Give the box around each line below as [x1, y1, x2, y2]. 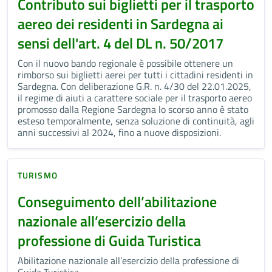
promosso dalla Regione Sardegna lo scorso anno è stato [18, 102, 248, 117]
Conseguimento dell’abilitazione [18, 191, 217, 213]
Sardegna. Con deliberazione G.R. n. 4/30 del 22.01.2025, [18, 79, 251, 94]
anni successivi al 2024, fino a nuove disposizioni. [18, 125, 226, 140]
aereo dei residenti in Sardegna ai [18, 13, 223, 35]
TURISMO [18, 169, 58, 182]
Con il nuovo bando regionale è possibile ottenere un [18, 56, 233, 71]
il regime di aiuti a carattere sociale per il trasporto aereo [18, 90, 252, 106]
